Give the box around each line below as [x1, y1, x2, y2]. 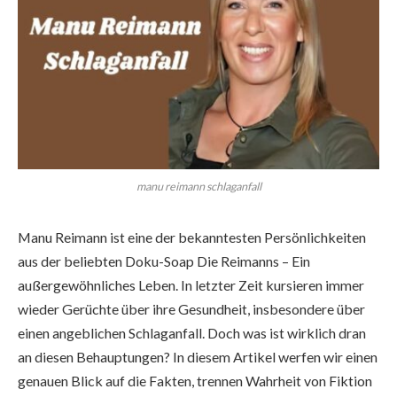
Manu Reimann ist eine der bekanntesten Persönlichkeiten [18, 228, 366, 245]
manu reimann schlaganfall [136, 179, 261, 193]
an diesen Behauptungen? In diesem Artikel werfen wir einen [18, 347, 378, 365]
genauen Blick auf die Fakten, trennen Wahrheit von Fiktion [18, 371, 372, 389]
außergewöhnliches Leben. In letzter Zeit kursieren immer [18, 276, 364, 293]
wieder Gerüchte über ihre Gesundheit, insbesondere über [18, 300, 365, 317]
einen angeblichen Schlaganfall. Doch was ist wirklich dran [18, 323, 366, 341]
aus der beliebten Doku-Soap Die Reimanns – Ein [18, 252, 310, 269]
